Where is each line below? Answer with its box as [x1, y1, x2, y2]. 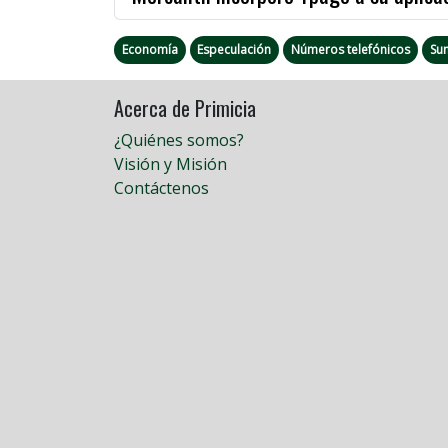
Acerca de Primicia [114, 92, 256, 123]
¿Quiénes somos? [114, 128, 244, 151]
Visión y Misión [114, 152, 227, 175]
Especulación [197, 40, 272, 58]
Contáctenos [114, 176, 209, 199]
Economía [121, 40, 178, 58]
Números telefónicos [290, 40, 410, 58]
